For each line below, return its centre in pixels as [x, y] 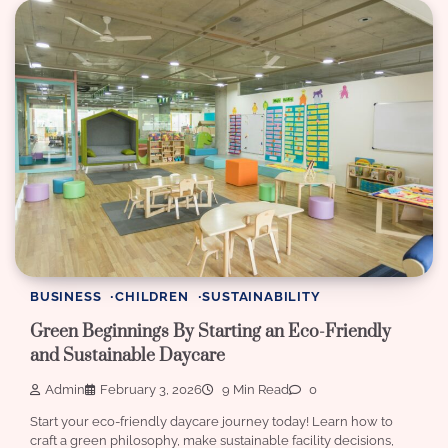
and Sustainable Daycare [127, 355]
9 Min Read [254, 390]
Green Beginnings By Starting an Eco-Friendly [210, 331]
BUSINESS [66, 297]
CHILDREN [152, 297]
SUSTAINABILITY [261, 297]
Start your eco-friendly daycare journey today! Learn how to [211, 422]
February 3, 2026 [151, 390]
